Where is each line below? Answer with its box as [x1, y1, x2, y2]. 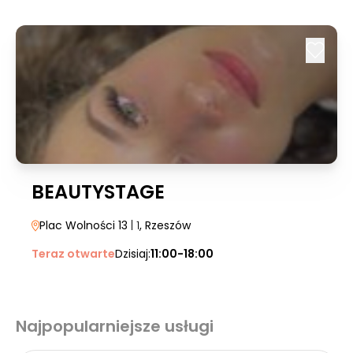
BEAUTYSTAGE [32, 179, 165, 205]
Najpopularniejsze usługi [16, 315, 214, 337]
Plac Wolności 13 [39, 217, 128, 233]
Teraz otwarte [32, 246, 115, 262]
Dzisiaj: [115, 246, 150, 262]
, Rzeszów [139, 217, 191, 233]
